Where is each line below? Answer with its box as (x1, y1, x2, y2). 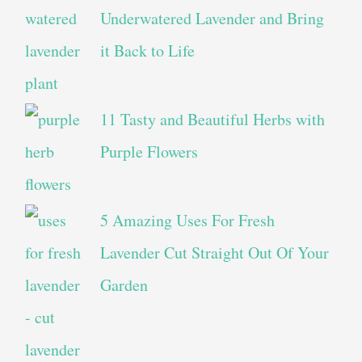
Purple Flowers (99, 141, 198, 163)
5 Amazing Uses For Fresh (99, 209, 275, 232)
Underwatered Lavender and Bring (99, 7, 324, 30)
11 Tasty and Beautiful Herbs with (99, 108, 325, 131)
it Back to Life (99, 40, 195, 62)
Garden (99, 274, 148, 297)
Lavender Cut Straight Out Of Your (99, 242, 329, 264)
